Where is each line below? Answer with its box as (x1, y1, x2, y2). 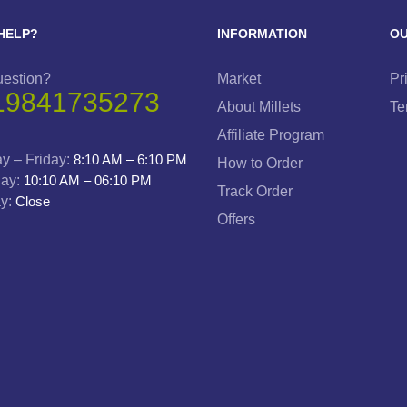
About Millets (217, 99, 301, 114)
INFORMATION (217, 26, 307, 41)
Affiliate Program (217, 127, 324, 143)
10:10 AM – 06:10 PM (24, 173, 152, 188)
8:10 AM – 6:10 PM (74, 152, 187, 167)
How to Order (217, 155, 303, 171)
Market (217, 71, 261, 86)
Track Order (217, 184, 293, 199)
